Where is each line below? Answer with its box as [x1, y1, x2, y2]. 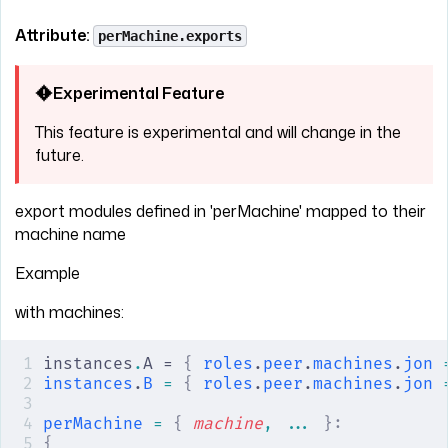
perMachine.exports [98, 27, 242, 44]
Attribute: [15, 23, 93, 46]
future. [35, 143, 84, 166]
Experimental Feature [53, 81, 224, 104]
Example [15, 261, 80, 284]
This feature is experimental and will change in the [35, 120, 401, 143]
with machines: [15, 300, 124, 323]
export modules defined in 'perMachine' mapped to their [15, 199, 426, 222]
